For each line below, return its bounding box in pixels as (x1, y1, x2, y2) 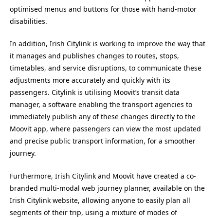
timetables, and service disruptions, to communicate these (10, 63, 201, 73)
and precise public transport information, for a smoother (10, 136, 196, 146)
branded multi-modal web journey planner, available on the (10, 183, 205, 193)
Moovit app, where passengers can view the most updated (10, 124, 201, 134)
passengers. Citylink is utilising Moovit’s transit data (10, 88, 180, 97)
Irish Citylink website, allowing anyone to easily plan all (10, 195, 190, 205)
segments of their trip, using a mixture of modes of (10, 207, 177, 217)
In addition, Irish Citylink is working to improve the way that (10, 39, 205, 49)
